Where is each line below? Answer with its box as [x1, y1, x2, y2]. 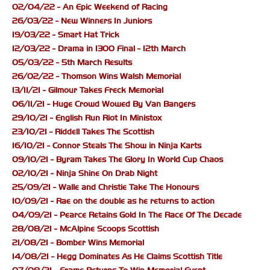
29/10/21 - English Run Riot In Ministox [12, 113, 162, 124]
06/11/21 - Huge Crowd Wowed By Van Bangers [12, 99, 195, 110]
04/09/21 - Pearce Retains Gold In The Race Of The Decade [12, 210, 242, 221]
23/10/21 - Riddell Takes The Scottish [12, 127, 154, 137]
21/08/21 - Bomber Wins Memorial [12, 237, 144, 248]
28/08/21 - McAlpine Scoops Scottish [12, 224, 159, 234]
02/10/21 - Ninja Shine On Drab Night [12, 168, 157, 179]
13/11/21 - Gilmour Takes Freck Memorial [12, 85, 163, 96]
